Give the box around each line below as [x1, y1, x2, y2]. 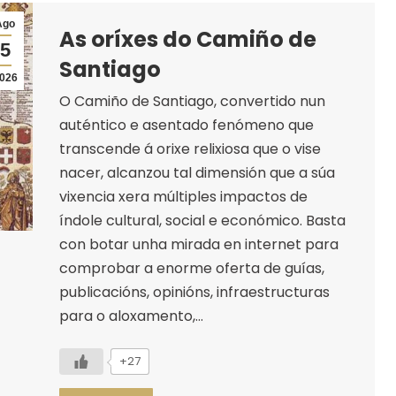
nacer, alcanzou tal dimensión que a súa [58, 162, 335, 183]
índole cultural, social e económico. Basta [58, 209, 346, 231]
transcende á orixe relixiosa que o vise [58, 138, 321, 159]
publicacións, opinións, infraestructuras [58, 281, 330, 302]
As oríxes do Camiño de [58, 24, 316, 54]
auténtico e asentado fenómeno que [58, 114, 314, 135]
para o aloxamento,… [58, 305, 203, 326]
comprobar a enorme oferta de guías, [58, 257, 324, 278]
